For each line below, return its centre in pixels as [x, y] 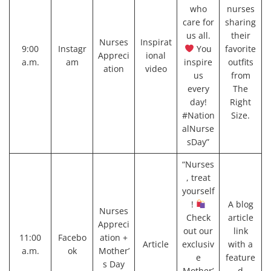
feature [240, 257]
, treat [198, 177]
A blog [240, 204]
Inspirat [156, 42]
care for [198, 22]
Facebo [72, 237]
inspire [198, 62]
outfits [240, 62]
